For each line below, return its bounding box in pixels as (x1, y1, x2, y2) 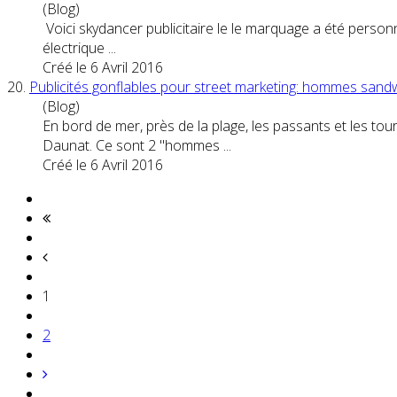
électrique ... (43, 37, 116, 58)
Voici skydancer (43, 18, 146, 38)
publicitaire (146, 18, 214, 38)
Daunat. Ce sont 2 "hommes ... (43, 135, 231, 155)
